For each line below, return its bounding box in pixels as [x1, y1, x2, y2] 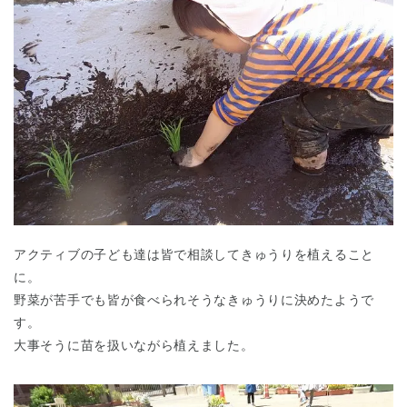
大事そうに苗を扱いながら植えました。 [14, 337, 254, 352]
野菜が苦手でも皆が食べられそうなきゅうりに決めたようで [14, 292, 374, 307]
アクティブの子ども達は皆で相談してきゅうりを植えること [14, 246, 374, 262]
